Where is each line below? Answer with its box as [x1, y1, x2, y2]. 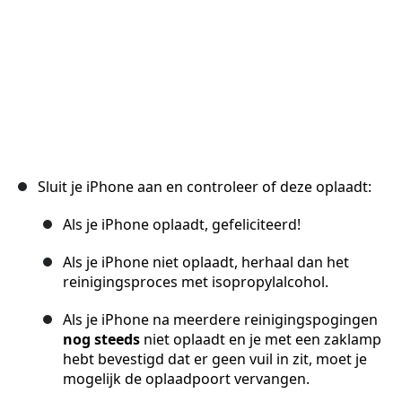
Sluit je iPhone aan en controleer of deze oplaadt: [38, 177, 371, 197]
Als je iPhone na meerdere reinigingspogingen [63, 310, 378, 330]
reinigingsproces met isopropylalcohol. [63, 272, 328, 293]
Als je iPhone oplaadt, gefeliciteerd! [63, 214, 301, 235]
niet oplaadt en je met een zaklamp [140, 329, 381, 350]
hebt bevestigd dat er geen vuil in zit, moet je [63, 349, 367, 370]
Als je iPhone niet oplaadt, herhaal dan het [63, 252, 349, 273]
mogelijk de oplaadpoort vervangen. [63, 369, 310, 389]
